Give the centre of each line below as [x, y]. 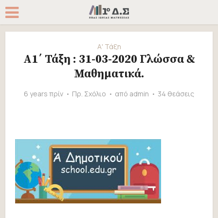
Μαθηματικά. [109, 74]
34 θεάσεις [176, 94]
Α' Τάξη [109, 46]
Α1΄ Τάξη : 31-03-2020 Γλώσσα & [109, 59]
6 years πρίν [44, 94]
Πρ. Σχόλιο [89, 94]
